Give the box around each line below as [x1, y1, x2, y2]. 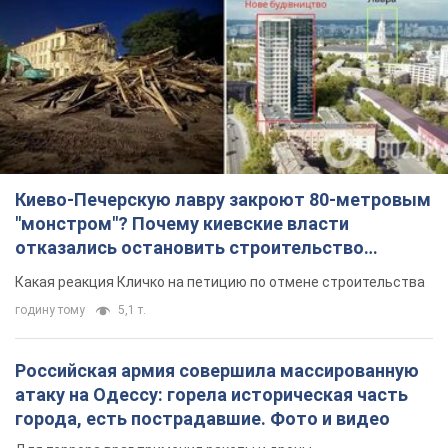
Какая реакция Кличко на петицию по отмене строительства [15, 273, 425, 290]
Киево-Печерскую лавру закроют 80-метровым [15, 188, 431, 210]
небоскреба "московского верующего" [15, 260, 350, 282]
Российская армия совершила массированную [15, 359, 419, 381]
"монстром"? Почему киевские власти [15, 212, 349, 234]
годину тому [15, 302, 85, 317]
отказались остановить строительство [15, 236, 364, 258]
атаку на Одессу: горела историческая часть [15, 383, 408, 405]
